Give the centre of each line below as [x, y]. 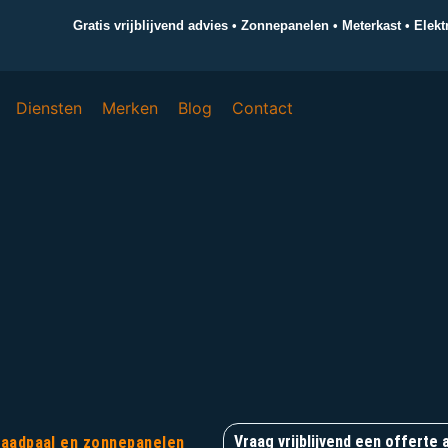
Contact [263, 108]
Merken [130, 108]
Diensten [49, 108]
